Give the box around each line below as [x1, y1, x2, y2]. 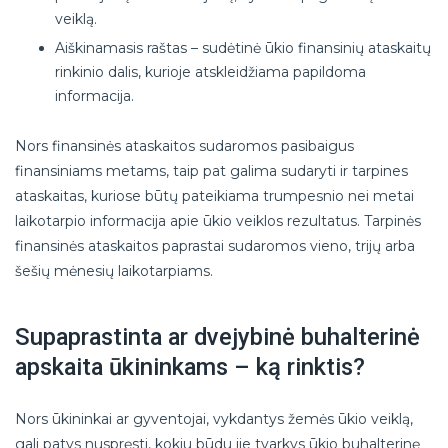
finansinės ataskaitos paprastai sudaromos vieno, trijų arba [15, 236, 415, 255]
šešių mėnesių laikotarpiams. [15, 261, 213, 280]
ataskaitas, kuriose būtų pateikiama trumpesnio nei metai [15, 186, 414, 205]
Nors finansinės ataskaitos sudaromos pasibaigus [15, 136, 354, 155]
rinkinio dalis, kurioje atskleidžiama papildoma [55, 63, 366, 82]
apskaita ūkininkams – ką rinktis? [15, 352, 365, 381]
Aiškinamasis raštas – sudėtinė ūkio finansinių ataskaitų [55, 39, 431, 58]
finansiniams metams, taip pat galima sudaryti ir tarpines [15, 161, 408, 180]
